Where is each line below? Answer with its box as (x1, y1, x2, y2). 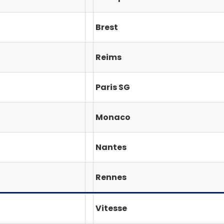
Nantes (95, 141, 126, 153)
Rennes (95, 171, 126, 183)
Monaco (95, 111, 130, 123)
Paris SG (95, 81, 130, 93)
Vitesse (95, 202, 127, 214)
